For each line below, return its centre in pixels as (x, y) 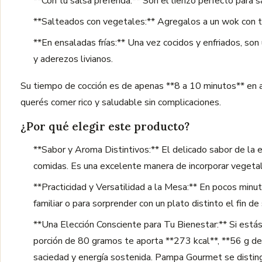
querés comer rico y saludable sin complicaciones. (121, 102)
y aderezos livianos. (73, 59)
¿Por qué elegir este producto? (105, 126)
